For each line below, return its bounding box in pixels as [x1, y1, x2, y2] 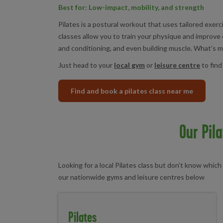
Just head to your [58, 61, 114, 70]
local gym [114, 61, 145, 70]
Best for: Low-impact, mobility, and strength [58, 3, 204, 12]
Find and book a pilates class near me [71, 87, 193, 96]
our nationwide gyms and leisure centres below [58, 173, 205, 182]
